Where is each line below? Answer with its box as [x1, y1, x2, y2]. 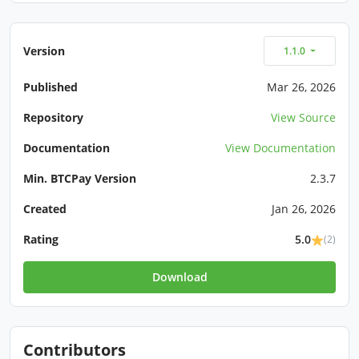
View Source [271, 110, 336, 126]
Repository [23, 110, 83, 126]
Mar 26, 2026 [267, 79, 336, 95]
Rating [23, 232, 58, 248]
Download [151, 269, 208, 285]
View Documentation [225, 140, 336, 156]
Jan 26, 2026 [272, 201, 336, 217]
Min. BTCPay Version [23, 171, 136, 187]
